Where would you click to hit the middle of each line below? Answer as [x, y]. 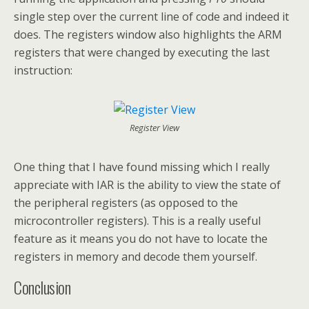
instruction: [43, 71]
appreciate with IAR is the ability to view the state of [147, 185]
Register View [154, 128]
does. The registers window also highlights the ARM [148, 35]
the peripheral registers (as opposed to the [126, 203]
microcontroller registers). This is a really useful [137, 221]
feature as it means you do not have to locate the [141, 239]
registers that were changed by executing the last [142, 53]
